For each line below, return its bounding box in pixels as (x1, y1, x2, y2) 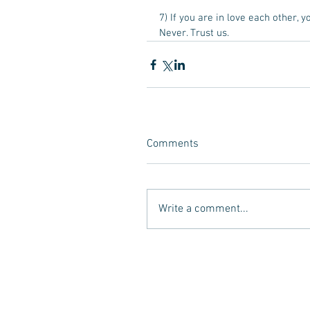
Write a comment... (158, 202, 248, 216)
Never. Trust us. (159, 27, 235, 39)
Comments (147, 137, 199, 151)
